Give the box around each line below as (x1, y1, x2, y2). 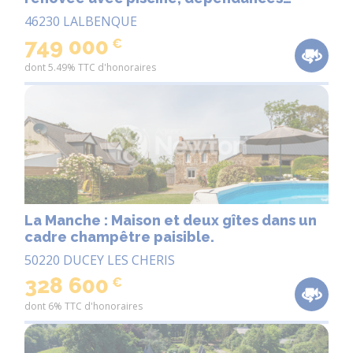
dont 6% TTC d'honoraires (24, 299, 143, 314)
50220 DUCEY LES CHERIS (24, 251, 175, 269)
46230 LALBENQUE (24, 13, 137, 31)
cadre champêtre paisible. (24, 229, 214, 246)
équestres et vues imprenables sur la (24, 6, 291, 24)
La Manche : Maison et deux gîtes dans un (24, 212, 317, 229)
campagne (24, 23, 101, 40)
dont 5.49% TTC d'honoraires (24, 61, 156, 75)
